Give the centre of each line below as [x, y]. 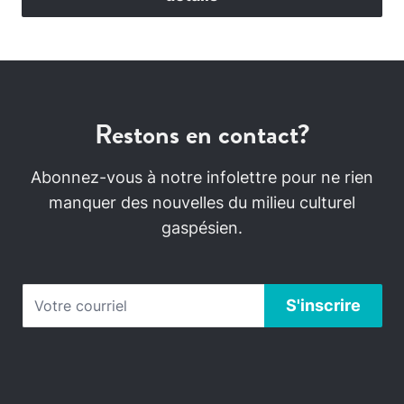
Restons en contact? [202, 134]
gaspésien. [202, 228]
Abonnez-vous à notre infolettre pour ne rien [202, 177]
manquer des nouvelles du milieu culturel [202, 202]
